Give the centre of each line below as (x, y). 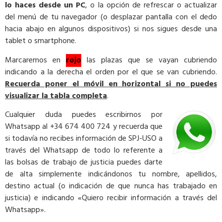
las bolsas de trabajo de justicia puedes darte (84, 163)
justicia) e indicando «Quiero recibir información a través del (111, 198)
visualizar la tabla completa (56, 96)
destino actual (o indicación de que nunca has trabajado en (111, 187)
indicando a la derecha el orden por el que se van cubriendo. (111, 72)
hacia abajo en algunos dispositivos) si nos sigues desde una (111, 29)
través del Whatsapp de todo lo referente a (84, 151)
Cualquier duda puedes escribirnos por (84, 115)
